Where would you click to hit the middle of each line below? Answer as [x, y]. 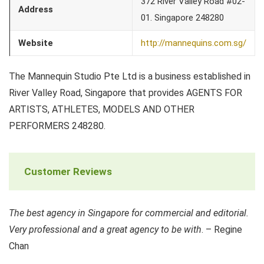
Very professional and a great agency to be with [105, 229]
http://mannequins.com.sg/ [194, 43]
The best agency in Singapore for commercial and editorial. [129, 213]
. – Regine [222, 229]
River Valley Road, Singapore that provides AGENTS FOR [126, 93]
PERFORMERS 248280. [57, 126]
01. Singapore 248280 [182, 17]
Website [36, 43]
